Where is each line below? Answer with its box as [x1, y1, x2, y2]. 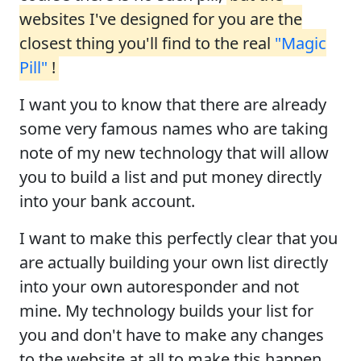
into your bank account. [19, 189, 195, 212]
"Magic [275, 31, 326, 54]
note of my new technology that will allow [19, 141, 329, 164]
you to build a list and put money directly [19, 165, 322, 188]
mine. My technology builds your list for [19, 299, 313, 322]
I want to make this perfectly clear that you [19, 226, 338, 249]
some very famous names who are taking [19, 117, 328, 139]
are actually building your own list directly [19, 251, 328, 273]
